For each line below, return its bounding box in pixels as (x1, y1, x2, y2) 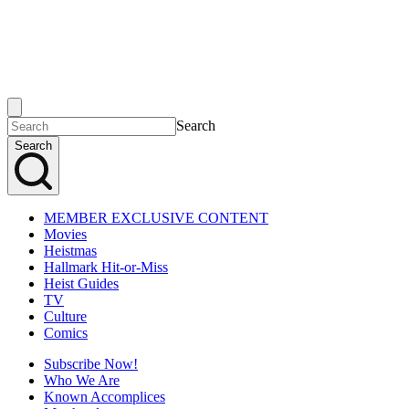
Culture (44, 308, 87, 324)
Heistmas (44, 242, 97, 258)
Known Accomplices (44, 388, 165, 404)
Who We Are (44, 372, 120, 388)
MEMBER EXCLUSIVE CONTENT (44, 209, 268, 225)
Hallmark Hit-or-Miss (44, 258, 168, 275)
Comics (44, 324, 88, 341)
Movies (44, 225, 87, 242)
